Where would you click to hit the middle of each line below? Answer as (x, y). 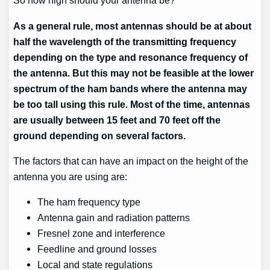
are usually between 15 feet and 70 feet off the (117, 120)
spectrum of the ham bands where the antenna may (130, 88)
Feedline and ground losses (97, 249)
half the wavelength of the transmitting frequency (125, 41)
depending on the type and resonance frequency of (131, 57)
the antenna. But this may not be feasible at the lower (134, 73)
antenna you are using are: (71, 176)
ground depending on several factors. (100, 135)
